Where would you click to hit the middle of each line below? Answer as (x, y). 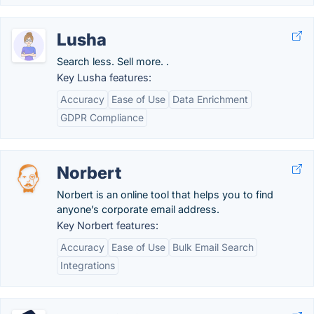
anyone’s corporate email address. (138, 209)
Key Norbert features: (108, 225)
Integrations (88, 265)
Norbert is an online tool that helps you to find (165, 194)
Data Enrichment (210, 99)
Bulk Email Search (213, 247)
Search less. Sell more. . (113, 61)
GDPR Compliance (102, 117)
